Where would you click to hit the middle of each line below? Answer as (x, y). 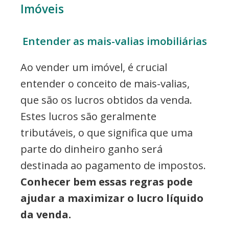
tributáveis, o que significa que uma (107, 132)
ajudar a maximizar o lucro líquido (112, 198)
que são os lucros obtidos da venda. (106, 100)
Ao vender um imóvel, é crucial (94, 67)
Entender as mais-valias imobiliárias (114, 41)
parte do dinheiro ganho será (91, 149)
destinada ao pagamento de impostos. (113, 165)
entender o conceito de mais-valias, (105, 83)
